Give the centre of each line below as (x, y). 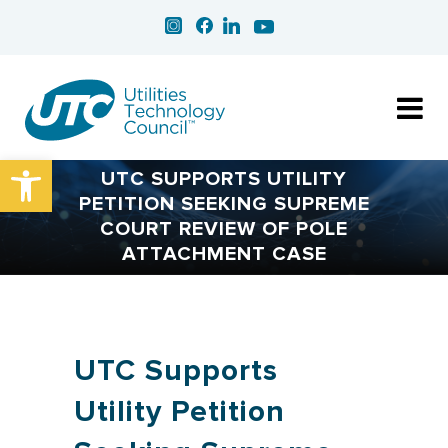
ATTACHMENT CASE (224, 254)
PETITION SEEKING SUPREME (224, 204)
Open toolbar (65, 169)
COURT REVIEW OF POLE (224, 229)
